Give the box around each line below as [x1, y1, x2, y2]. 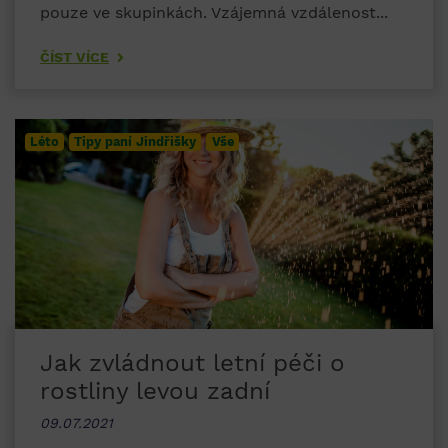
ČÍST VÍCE [40, 49, 109, 66]
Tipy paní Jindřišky [74, 134, 197, 150]
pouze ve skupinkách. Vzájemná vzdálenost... [40, 3, 388, 23]
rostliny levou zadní [40, 377, 270, 406]
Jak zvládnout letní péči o [40, 349, 345, 378]
